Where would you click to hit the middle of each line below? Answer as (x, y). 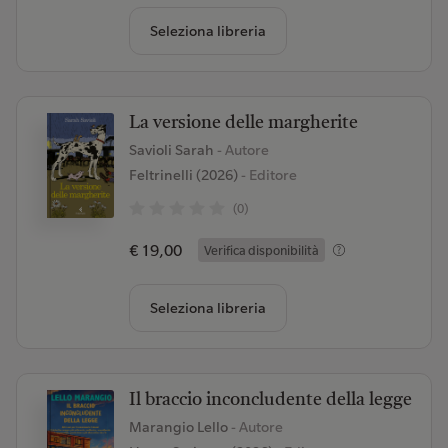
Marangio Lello (179, 427)
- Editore (267, 175)
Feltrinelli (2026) (183, 175)
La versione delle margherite (243, 123)
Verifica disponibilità (261, 250)
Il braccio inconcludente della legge (270, 400)
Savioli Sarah (172, 150)
